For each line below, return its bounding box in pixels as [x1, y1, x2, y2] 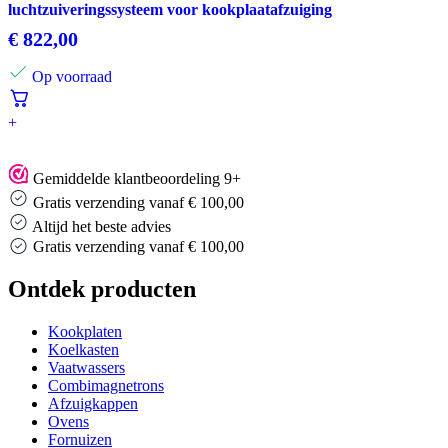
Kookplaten [48, 323, 122, 341]
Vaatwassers [48, 359, 125, 377]
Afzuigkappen [48, 395, 138, 413]
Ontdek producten [8, 276, 196, 303]
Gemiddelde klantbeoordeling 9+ [33, 170, 241, 188]
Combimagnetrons [48, 377, 164, 395]
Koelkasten [48, 341, 119, 359]
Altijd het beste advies [32, 218, 171, 236]
